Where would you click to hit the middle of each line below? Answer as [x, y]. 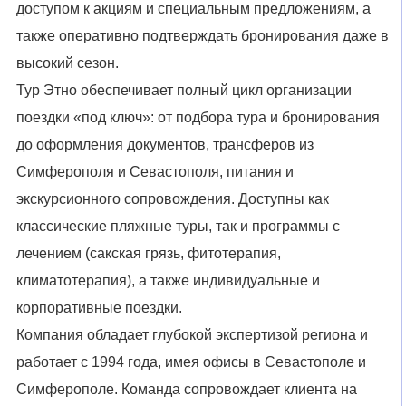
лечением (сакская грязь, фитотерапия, [149, 254]
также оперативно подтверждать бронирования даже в [203, 36]
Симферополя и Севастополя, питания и [155, 172]
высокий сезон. [68, 63]
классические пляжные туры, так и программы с [179, 227]
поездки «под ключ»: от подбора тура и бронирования [198, 118]
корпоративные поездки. [100, 308]
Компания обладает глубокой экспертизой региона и [193, 335]
